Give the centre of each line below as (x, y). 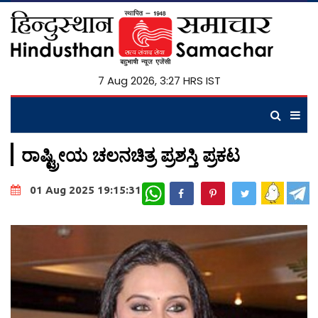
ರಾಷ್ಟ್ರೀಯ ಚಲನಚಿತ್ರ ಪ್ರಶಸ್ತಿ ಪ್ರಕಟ (131, 155)
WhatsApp (188, 188)
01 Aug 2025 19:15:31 (86, 190)
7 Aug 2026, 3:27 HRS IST (159, 81)
